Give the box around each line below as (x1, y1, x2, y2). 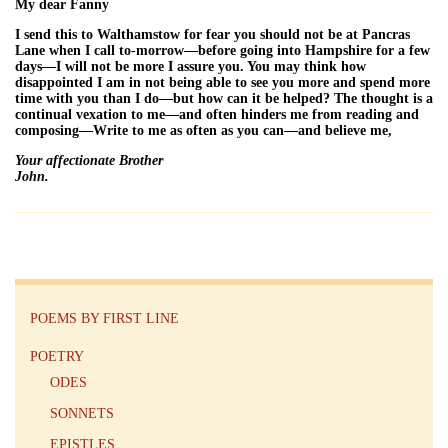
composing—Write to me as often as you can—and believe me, (15, 122, 392, 138)
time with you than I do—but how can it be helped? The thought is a (15, 90, 433, 106)
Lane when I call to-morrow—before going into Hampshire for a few (15, 42, 430, 58)
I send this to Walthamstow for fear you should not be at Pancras (15, 26, 410, 42)
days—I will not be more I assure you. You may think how (15, 58, 366, 74)
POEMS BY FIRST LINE (30, 310, 179, 326)
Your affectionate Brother (15, 152, 163, 168)
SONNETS (50, 405, 114, 421)
